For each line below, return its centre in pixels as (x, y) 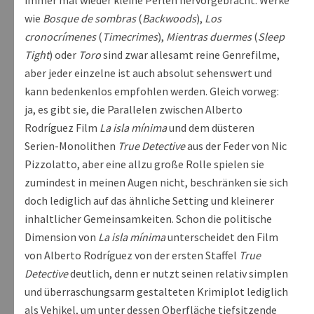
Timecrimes (130, 37)
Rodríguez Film (62, 128)
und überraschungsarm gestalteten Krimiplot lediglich (156, 292)
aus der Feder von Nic (236, 146)
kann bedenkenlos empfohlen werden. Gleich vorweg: (152, 91)
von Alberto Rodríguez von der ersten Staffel (132, 255)
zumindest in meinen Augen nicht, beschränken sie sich (156, 183)
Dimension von (61, 237)
